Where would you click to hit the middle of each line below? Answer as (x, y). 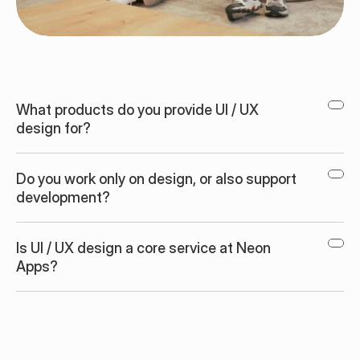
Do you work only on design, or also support (156, 179)
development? (63, 197)
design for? (53, 128)
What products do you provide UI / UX (137, 110)
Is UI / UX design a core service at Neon (143, 248)
